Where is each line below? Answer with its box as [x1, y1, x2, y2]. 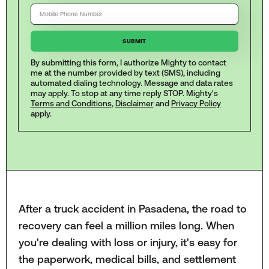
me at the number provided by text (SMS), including [30, 68, 220, 78]
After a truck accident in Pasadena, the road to [18, 202, 247, 215]
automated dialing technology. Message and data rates [30, 79, 233, 88]
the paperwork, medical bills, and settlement [18, 252, 236, 265]
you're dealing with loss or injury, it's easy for [18, 235, 237, 249]
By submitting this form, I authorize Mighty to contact [30, 58, 226, 68]
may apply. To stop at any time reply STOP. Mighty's [30, 89, 218, 98]
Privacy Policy [171, 99, 221, 109]
